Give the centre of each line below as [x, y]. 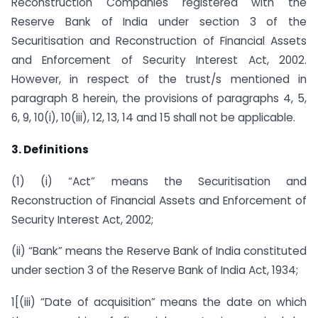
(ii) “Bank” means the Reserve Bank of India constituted [159, 251]
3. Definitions [50, 149]
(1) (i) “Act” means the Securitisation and [159, 181]
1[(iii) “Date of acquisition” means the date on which [159, 302]
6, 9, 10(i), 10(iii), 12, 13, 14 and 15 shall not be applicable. [153, 117]
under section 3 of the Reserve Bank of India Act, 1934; [155, 270]
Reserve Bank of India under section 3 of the [159, 21]
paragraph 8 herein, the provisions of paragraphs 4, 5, [159, 98]
